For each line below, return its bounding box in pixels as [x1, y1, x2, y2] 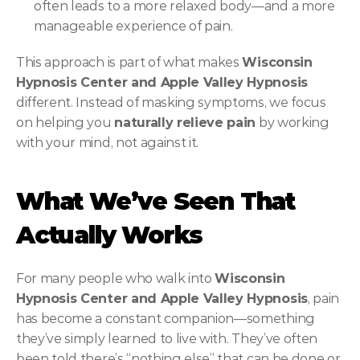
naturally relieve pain [114, 115, 256, 130]
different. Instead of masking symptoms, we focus [16, 95, 326, 110]
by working [256, 115, 329, 130]
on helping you [16, 115, 115, 130]
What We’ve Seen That [16, 186, 295, 216]
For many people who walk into [16, 271, 215, 286]
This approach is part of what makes [16, 55, 243, 70]
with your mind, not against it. [16, 135, 199, 150]
